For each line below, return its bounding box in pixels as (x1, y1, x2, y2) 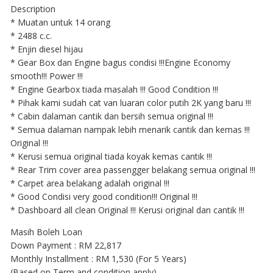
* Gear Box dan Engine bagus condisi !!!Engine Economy (10, 56, 230, 68)
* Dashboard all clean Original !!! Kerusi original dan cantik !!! (10, 204, 244, 216)
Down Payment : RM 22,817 (10, 239, 121, 251)
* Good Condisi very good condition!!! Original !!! (10, 190, 197, 202)
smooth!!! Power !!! (10, 69, 83, 82)
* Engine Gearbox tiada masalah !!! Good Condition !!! (10, 83, 218, 95)
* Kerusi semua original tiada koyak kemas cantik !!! (10, 150, 212, 162)
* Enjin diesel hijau (10, 43, 83, 55)
